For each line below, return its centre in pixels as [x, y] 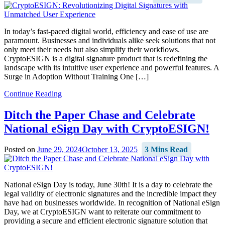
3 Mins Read [166, 150]
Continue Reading [33, 93]
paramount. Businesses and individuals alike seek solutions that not [110, 40]
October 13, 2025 [110, 150]
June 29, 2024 [60, 150]
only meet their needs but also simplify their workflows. [92, 49]
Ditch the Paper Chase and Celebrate [100, 115]
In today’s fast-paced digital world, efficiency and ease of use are [106, 31]
